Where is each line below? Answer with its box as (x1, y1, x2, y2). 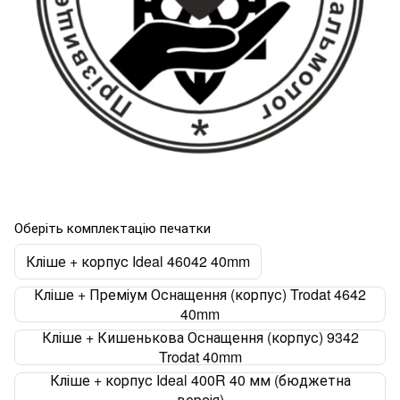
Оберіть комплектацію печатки (14, 218, 211, 237)
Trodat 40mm (158, 346, 242, 367)
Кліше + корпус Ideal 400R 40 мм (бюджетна (49, 370, 351, 390)
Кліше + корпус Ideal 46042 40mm (26, 251, 250, 271)
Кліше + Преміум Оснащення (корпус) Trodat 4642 (34, 284, 366, 304)
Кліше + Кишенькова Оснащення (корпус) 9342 (41, 327, 359, 347)
